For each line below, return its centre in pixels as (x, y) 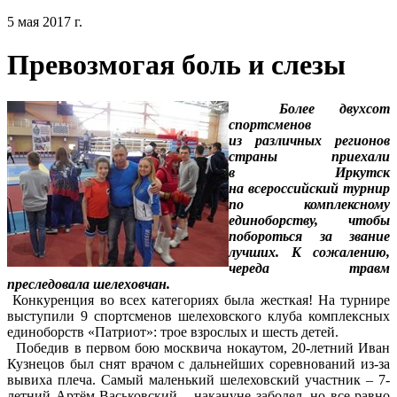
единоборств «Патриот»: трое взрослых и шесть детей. (173, 331)
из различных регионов (309, 140)
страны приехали (309, 156)
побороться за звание (309, 236)
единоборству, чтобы (309, 220)
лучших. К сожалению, (309, 252)
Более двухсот (309, 108)
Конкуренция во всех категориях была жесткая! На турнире (198, 300)
